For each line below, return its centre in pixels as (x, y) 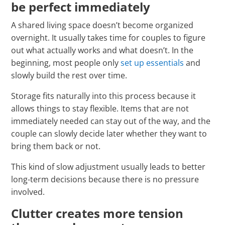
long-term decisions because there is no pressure (105, 180)
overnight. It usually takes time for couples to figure (108, 38)
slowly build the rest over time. (69, 76)
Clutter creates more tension (97, 213)
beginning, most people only (66, 63)
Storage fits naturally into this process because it (104, 96)
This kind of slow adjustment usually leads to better (108, 167)
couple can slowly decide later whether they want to (109, 134)
